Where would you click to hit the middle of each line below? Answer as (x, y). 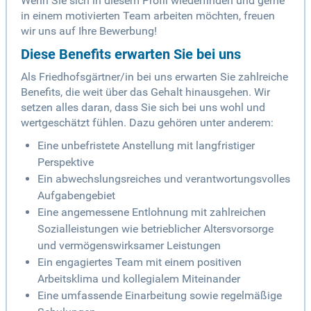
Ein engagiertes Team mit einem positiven (140, 262)
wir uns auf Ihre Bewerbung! (89, 31)
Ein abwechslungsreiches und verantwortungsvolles (164, 179)
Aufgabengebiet (76, 196)
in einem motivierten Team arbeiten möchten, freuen (148, 16)
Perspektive (66, 162)
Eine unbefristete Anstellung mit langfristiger (146, 146)
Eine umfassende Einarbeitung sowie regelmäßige (160, 296)
